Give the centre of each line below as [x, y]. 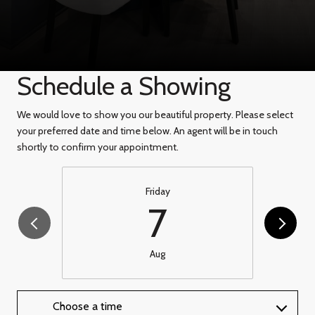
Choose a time [88, 306]
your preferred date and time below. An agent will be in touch [147, 130]
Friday [157, 191]
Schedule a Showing [124, 85]
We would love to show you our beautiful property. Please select [155, 114]
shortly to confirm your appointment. [98, 147]
